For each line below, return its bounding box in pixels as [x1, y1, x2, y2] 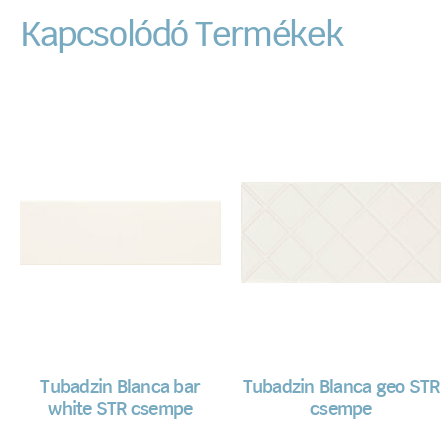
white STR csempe [48, 401, 193, 420]
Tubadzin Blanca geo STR [242, 379, 440, 398]
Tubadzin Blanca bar [40, 379, 201, 398]
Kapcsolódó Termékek [20, 19, 343, 54]
